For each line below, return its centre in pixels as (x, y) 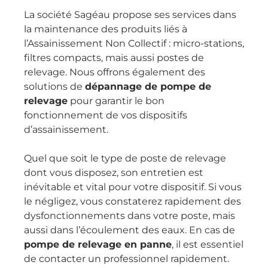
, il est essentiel (208, 244)
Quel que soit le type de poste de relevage (125, 158)
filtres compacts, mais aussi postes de (114, 58)
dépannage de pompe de (148, 86)
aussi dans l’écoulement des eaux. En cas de (130, 230)
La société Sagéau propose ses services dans (130, 15)
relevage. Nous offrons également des (115, 72)
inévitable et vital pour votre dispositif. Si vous (133, 187)
